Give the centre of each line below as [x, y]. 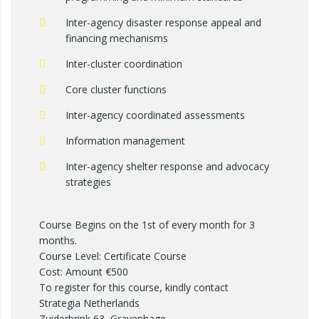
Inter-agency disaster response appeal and [163, 22]
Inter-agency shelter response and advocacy [167, 166]
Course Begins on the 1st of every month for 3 [147, 225]
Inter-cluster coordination [124, 64]
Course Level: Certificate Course [113, 256]
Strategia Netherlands [89, 303]
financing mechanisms [117, 38]
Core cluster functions [116, 89]
